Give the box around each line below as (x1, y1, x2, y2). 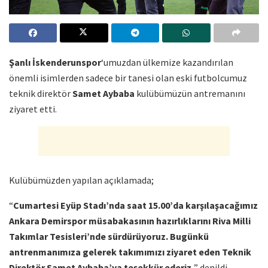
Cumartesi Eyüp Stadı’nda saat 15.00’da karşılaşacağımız (13, 199, 258, 212)
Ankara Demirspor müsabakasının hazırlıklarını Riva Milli (9, 215, 251, 227)
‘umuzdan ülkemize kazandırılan (101, 56, 233, 69)
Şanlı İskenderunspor (9, 56, 101, 69)
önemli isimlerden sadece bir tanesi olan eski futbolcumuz (9, 72, 247, 84)
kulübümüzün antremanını (135, 87, 245, 100)
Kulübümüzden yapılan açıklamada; (9, 174, 154, 187)
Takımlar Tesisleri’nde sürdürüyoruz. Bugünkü (9, 230, 209, 243)
